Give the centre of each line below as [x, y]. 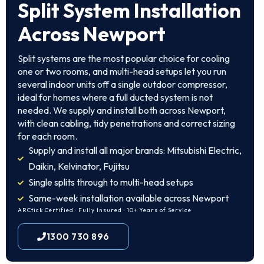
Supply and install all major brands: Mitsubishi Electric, [135, 150]
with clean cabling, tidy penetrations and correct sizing [126, 123]
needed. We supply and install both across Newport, [122, 110]
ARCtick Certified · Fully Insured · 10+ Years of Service [105, 210]
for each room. [47, 136]
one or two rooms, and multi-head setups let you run [122, 71]
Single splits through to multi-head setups [110, 182]
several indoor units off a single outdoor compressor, [123, 84]
